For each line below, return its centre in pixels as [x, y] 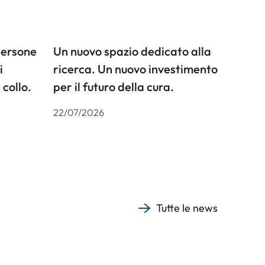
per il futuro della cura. [113, 87]
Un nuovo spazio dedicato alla [132, 51]
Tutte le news [187, 208]
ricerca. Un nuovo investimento [135, 69]
